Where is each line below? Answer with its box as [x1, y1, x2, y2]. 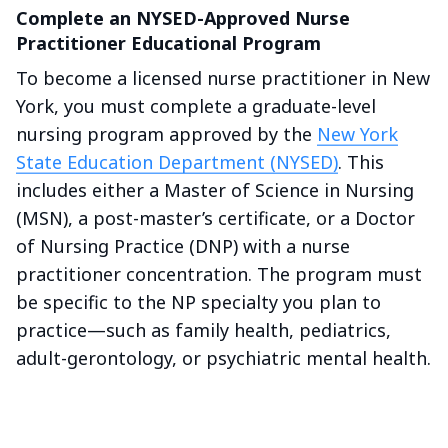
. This [338, 150, 384, 175]
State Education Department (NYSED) [16, 150, 338, 175]
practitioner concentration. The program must [16, 262, 422, 287]
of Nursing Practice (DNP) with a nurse [16, 234, 350, 259]
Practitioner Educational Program [16, 31, 321, 56]
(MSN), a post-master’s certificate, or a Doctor [16, 206, 415, 231]
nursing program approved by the [16, 122, 317, 147]
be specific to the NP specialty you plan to [16, 290, 381, 315]
